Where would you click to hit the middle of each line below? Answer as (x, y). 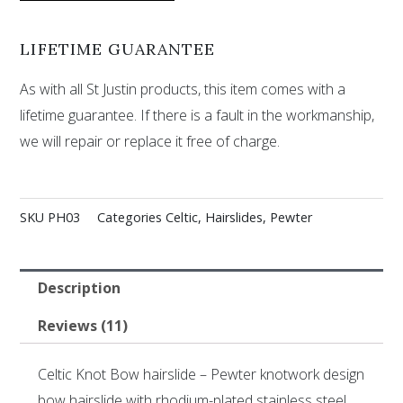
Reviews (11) (82, 325)
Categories (130, 217)
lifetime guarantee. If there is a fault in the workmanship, (197, 116)
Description (79, 287)
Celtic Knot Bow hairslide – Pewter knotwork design (201, 375)
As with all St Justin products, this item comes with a (183, 90)
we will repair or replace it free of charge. (150, 142)
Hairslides (234, 217)
